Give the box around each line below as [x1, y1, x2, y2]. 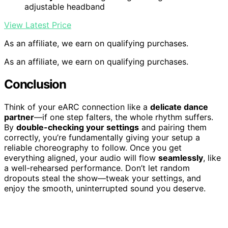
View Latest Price [4, 20, 71, 31]
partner [4, 111, 34, 122]
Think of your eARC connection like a [4, 101, 150, 112]
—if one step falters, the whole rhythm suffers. [34, 111, 213, 122]
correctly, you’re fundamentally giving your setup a [4, 132, 200, 142]
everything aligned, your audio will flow [4, 152, 158, 163]
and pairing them [139, 122, 207, 132]
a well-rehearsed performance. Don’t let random [4, 162, 190, 173]
